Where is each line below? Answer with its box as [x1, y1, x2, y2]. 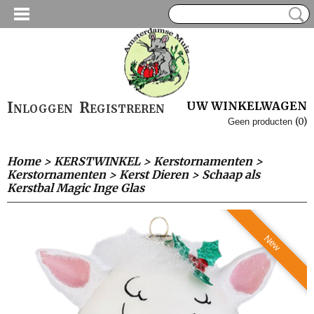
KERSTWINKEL [54, 154, 140, 168]
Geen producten [228, 116, 295, 127]
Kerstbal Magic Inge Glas [7, 181, 144, 195]
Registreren [79, 98, 165, 117]
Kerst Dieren [119, 168, 189, 182]
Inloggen [7, 98, 73, 117]
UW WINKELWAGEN [186, 99, 307, 113]
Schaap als [202, 168, 260, 182]
